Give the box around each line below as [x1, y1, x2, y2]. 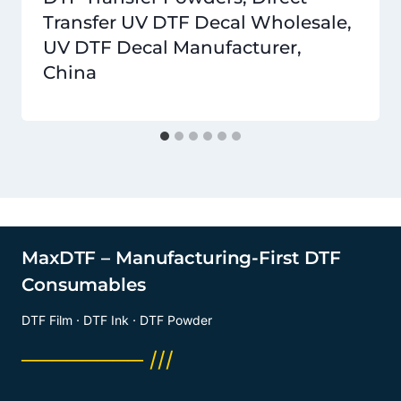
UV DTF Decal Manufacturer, [43, 37, 302, 59]
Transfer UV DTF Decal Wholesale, [43, 12, 352, 34]
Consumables [21, 274, 146, 296]
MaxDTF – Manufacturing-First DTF [21, 247, 342, 269]
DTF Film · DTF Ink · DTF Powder [21, 312, 212, 328]
